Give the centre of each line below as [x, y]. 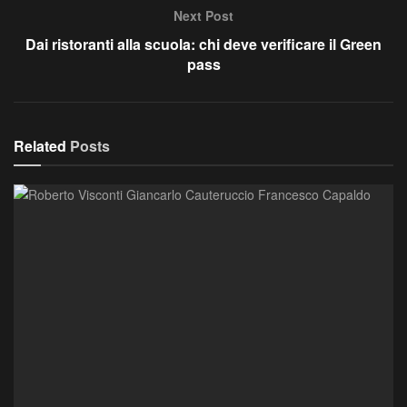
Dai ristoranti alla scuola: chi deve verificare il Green [203, 45]
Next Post [203, 16]
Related [40, 146]
